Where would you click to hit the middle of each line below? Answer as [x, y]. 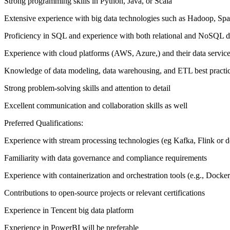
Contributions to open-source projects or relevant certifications [104, 193]
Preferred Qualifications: [44, 123]
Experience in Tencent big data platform [69, 210]
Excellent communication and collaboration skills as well [96, 106]
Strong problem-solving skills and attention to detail [87, 88]
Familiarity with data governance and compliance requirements [106, 158]
